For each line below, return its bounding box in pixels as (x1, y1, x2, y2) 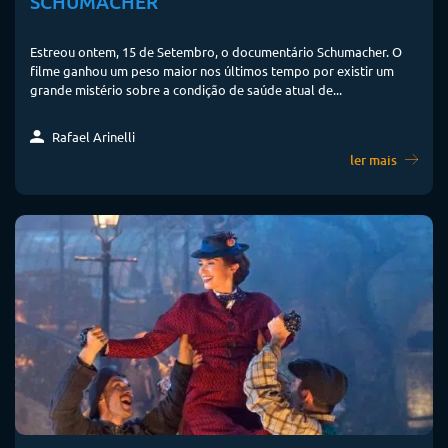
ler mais (350, 151, 400, 170)
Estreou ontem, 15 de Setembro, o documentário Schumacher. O (30, 43, 402, 61)
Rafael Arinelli (49, 128, 135, 146)
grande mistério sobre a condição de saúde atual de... (30, 81, 342, 99)
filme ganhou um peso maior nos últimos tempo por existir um (30, 62, 394, 80)
